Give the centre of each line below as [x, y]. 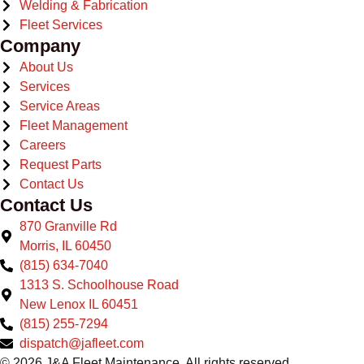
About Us [47, 67]
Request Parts [61, 164]
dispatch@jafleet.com [82, 343]
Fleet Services [61, 24]
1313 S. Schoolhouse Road [100, 284]
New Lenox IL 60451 [79, 304]
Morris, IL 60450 [66, 245]
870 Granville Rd [69, 226]
